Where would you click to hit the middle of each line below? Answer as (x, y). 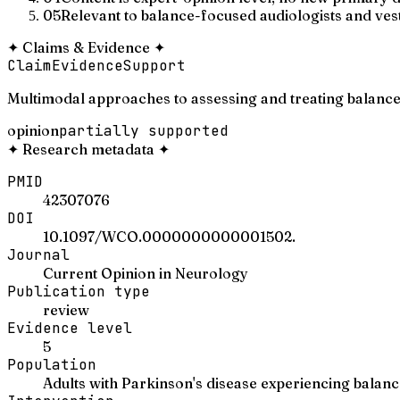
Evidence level (70, 328)
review (66, 309)
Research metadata (88, 149)
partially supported (144, 130)
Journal (38, 254)
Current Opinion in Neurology (146, 273)
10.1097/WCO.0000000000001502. (169, 236)
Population (52, 364)
